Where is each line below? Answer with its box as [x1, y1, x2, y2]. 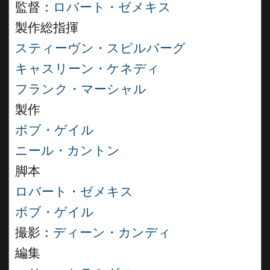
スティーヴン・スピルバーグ [15, 41, 186, 55]
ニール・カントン [15, 143, 120, 158]
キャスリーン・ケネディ [15, 61, 160, 76]
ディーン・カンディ [53, 225, 171, 240]
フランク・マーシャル [15, 82, 146, 96]
